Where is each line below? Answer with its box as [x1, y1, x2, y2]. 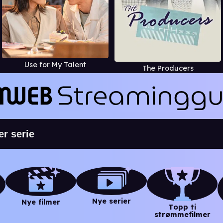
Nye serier [92, 197, 131, 206]
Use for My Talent [24, 60, 86, 70]
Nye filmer [21, 198, 60, 207]
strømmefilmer [154, 210, 211, 219]
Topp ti [168, 203, 196, 212]
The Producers [142, 63, 194, 73]
